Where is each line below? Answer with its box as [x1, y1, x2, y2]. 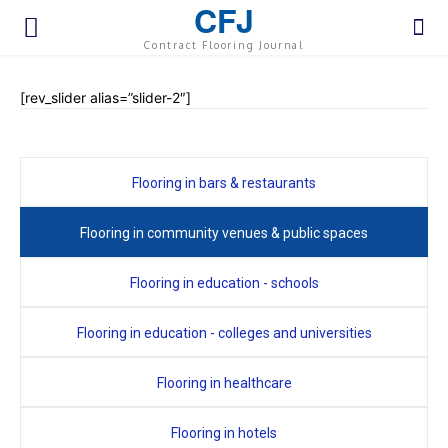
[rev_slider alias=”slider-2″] [20, 89, 191, 106]
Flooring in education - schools [129, 275, 319, 292]
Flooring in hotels [171, 425, 277, 442]
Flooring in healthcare [156, 375, 292, 392]
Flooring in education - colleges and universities [76, 325, 372, 342]
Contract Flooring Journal [143, 39, 304, 51]
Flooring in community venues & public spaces [80, 225, 368, 242]
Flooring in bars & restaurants [132, 175, 316, 192]
